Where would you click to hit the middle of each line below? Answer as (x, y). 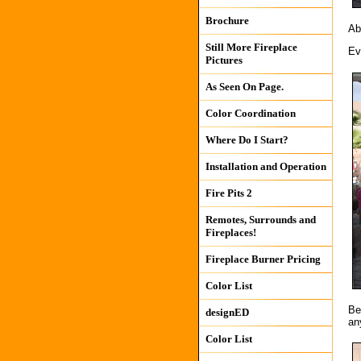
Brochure (227, 21)
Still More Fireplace (251, 47)
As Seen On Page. (244, 87)
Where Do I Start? (247, 140)
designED (227, 312)
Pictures (224, 60)
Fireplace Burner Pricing (263, 259)
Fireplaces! (230, 232)
